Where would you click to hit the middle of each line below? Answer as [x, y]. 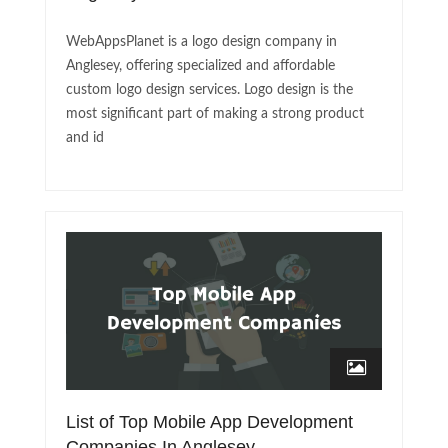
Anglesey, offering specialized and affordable [200, 66]
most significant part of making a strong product [215, 114]
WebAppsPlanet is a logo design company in [201, 42]
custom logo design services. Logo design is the [209, 90]
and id [85, 138]
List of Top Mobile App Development [209, 422]
